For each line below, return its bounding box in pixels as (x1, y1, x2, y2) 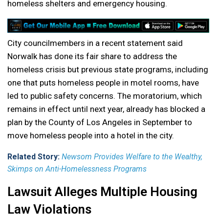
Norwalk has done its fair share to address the (7, 51, 177, 62)
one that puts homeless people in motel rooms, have (7, 78, 199, 88)
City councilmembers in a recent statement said (7, 38, 183, 48)
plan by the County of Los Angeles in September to (7, 117, 192, 128)
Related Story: (7, 152, 62, 162)
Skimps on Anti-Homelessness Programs (7, 164, 147, 174)
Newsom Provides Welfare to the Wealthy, (62, 152, 202, 162)
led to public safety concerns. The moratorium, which (7, 91, 202, 101)
